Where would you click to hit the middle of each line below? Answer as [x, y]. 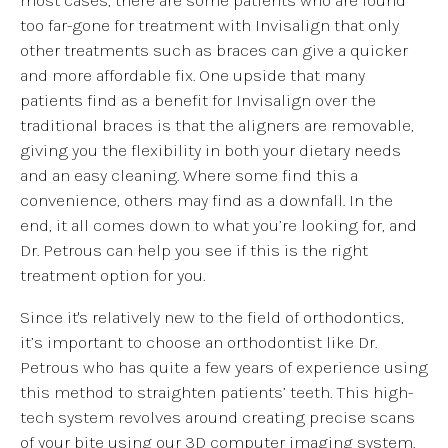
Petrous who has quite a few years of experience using [224, 366]
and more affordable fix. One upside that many [192, 74]
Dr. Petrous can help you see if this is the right [194, 249]
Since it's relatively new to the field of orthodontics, [212, 316]
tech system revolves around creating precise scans [217, 416]
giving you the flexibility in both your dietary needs [210, 149]
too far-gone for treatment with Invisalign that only [209, 24]
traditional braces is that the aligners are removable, [217, 124]
